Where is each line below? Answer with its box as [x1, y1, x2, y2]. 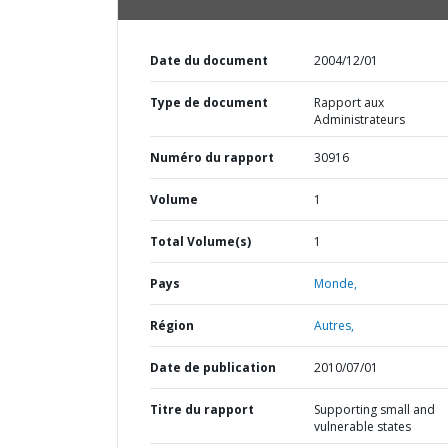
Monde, [313, 275, 357, 292]
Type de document [150, 94, 268, 111]
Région [150, 317, 194, 334]
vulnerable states [313, 418, 411, 435]
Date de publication [150, 359, 276, 376]
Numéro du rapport [150, 149, 274, 166]
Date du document [150, 52, 268, 69]
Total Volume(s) [150, 233, 251, 250]
